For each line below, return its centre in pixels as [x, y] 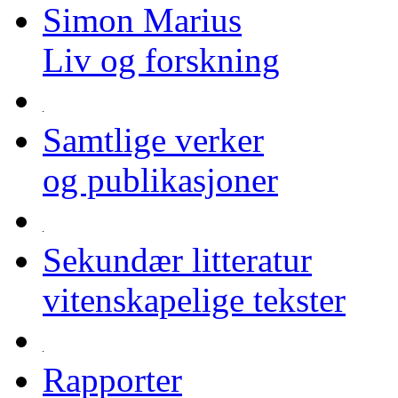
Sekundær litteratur [177, 260]
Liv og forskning [161, 60]
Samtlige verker [153, 140]
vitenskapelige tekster [194, 300]
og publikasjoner [160, 180]
